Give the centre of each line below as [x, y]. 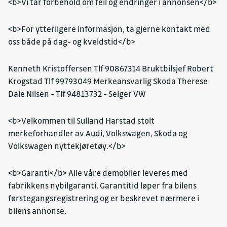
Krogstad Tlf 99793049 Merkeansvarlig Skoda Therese [108, 81]
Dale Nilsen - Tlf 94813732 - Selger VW [77, 94]
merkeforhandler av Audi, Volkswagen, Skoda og [98, 134]
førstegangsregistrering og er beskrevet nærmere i [104, 198]
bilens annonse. [37, 211]
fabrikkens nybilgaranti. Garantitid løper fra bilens [102, 186]
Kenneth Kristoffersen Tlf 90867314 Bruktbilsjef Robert [111, 69]
